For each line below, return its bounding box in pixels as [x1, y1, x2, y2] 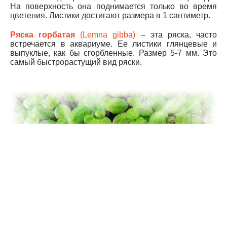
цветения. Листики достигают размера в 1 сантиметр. [10, 11, 210, 20]
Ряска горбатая [10, 30, 75, 39]
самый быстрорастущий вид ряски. [10, 57, 142, 66]
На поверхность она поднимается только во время [10, 2, 217, 11]
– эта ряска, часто [135, 30, 217, 39]
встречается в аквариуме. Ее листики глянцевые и [10, 39, 217, 48]
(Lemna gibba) [75, 30, 136, 39]
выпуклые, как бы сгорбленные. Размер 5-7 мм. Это [10, 48, 217, 57]
